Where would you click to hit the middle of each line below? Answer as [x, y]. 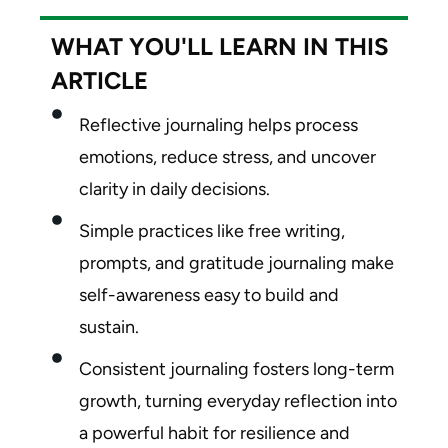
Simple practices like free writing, [211, 230]
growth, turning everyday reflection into [237, 400]
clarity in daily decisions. [174, 188]
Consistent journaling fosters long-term [236, 368]
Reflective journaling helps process [218, 124]
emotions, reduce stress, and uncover [227, 156]
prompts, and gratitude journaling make [236, 262]
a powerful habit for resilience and [214, 432]
